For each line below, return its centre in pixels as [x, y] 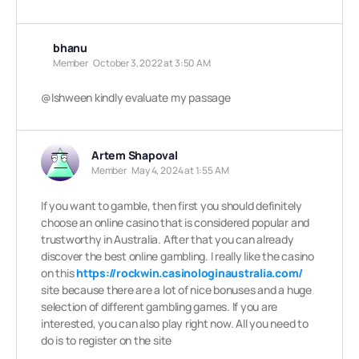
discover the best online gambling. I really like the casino [177, 256]
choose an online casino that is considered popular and [175, 222]
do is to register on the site [107, 340]
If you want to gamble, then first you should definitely [171, 206]
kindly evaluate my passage [161, 97]
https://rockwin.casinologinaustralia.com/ [190, 273]
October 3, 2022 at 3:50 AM [152, 63]
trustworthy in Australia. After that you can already [167, 239]
